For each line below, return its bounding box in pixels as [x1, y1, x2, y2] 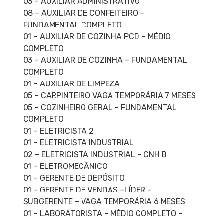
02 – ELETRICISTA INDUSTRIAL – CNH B [23, 150, 167, 160]
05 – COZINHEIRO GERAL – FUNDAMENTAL [23, 103, 177, 112]
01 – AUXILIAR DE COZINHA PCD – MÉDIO [23, 32, 171, 42]
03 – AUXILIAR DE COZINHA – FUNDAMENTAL [23, 55, 187, 65]
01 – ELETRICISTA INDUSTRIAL [23, 138, 134, 148]
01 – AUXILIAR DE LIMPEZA [23, 79, 120, 89]
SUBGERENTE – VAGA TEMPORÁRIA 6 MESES [23, 197, 185, 207]
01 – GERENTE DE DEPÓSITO [23, 173, 125, 183]
